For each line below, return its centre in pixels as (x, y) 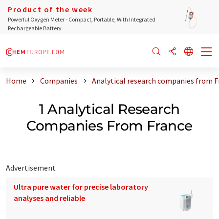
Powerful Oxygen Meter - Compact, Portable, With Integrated (82, 19)
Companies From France (109, 125)
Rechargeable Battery (35, 28)
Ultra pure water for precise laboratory (81, 186)
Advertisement (31, 167)
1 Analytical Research (109, 109)
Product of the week (50, 9)
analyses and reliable (49, 198)
